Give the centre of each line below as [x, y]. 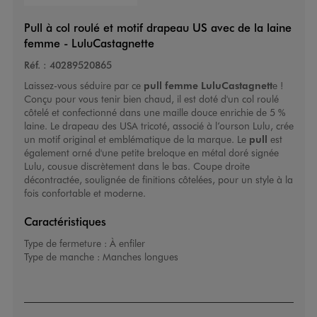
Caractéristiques [65, 221]
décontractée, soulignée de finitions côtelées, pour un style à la [158, 180]
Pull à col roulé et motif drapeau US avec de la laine [157, 28]
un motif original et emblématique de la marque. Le [136, 139]
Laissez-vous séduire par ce [83, 86]
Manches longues [140, 257]
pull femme [171, 85]
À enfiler [127, 243]
